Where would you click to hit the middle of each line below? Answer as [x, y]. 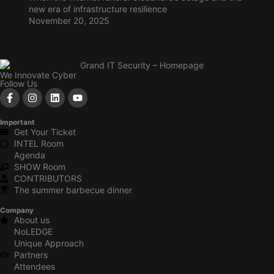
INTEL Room [39, 144]
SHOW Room [39, 167]
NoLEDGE [33, 232]
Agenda [29, 155]
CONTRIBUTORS [48, 179]
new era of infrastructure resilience [98, 9]
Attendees [34, 267]
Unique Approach [49, 243]
